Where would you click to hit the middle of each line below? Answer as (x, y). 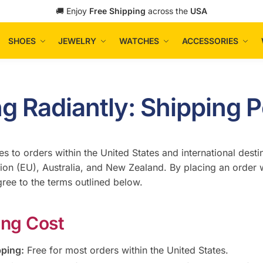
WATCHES (139, 41)
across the (168, 11)
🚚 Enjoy (73, 11)
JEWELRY (77, 41)
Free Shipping (117, 11)
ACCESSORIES (210, 41)
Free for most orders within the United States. (126, 250)
